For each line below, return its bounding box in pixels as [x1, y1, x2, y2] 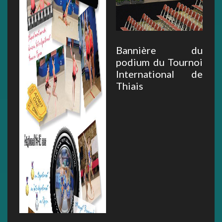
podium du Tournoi [116, 56, 203, 68]
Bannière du [116, 44, 203, 56]
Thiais [116, 80, 143, 92]
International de [116, 68, 203, 80]
